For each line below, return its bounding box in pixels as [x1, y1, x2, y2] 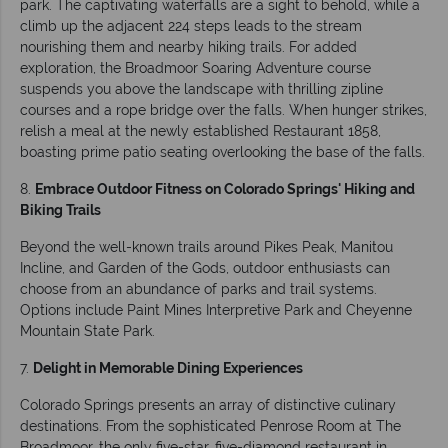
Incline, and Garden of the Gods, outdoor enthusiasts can [20, 259, 390, 276]
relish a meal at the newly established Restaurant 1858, [20, 122, 381, 139]
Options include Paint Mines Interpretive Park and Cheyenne [20, 301, 412, 318]
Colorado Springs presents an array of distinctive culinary [20, 396, 396, 413]
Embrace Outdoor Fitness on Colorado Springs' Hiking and [35, 180, 415, 197]
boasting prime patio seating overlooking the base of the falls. [20, 143, 425, 160]
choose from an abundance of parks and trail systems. [20, 280, 377, 297]
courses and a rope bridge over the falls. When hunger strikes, [20, 101, 427, 118]
